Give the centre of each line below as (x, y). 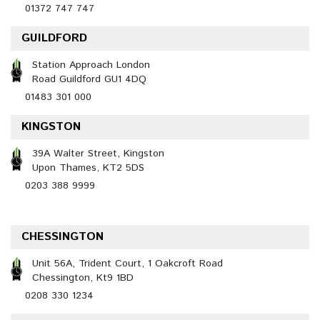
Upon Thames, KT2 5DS (88, 168)
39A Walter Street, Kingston (98, 154)
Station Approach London (91, 65)
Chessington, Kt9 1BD (83, 278)
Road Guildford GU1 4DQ (89, 79)
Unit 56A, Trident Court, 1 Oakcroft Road (127, 264)
